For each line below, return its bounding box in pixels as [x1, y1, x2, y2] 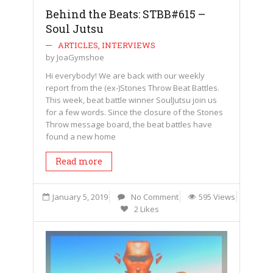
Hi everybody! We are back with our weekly [46, 70, 205, 81]
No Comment [131, 191, 179, 202]
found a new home [46, 131, 116, 142]
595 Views [199, 191, 235, 202]
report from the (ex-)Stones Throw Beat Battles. [46, 82, 219, 93]
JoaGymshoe [57, 52, 104, 63]
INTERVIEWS [102, 40, 155, 51]
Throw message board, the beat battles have [46, 119, 212, 130]
